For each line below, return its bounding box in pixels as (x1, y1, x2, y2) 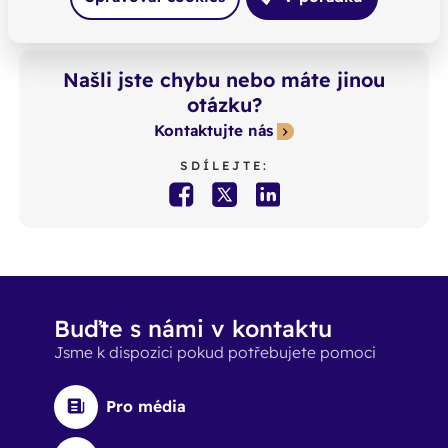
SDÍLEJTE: (179, 157, 269, 173)
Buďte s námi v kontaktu (53, 314, 332, 344)
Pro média (105, 396, 186, 417)
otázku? (186, 91, 262, 117)
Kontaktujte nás (153, 121, 273, 141)
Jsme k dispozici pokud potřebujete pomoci (53, 343, 376, 363)
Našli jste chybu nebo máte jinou (63, 66, 385, 92)
